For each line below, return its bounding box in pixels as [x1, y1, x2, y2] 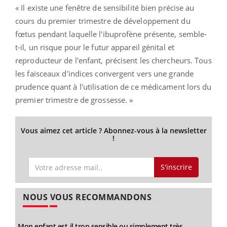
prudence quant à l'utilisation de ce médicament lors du [15, 81, 212, 92]
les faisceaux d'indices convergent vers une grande [15, 68, 194, 79]
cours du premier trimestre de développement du [15, 15, 191, 26]
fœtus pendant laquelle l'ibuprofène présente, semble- [15, 28, 207, 39]
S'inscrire [160, 162, 192, 172]
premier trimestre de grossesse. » [15, 94, 133, 105]
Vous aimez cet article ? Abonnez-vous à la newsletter [20, 125, 207, 135]
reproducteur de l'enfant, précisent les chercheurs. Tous [15, 55, 212, 65]
